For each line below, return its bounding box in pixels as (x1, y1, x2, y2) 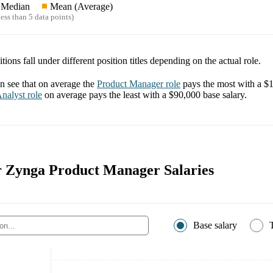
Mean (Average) (50, 1, 113, 12)
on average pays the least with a (44, 90, 169, 101)
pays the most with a (183, 79, 264, 90)
